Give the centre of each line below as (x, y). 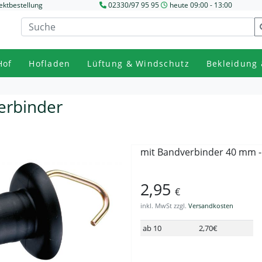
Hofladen (50, 63)
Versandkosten (211, 206)
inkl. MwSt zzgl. (164, 206)
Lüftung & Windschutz (138, 63)
